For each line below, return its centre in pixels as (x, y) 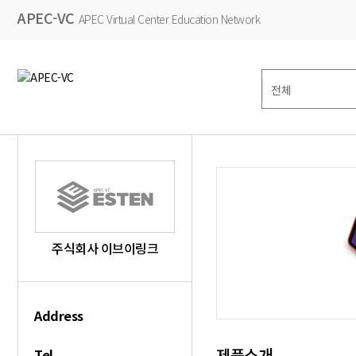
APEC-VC (46, 17)
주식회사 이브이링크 (105, 248)
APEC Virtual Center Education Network (169, 19)
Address (59, 315)
